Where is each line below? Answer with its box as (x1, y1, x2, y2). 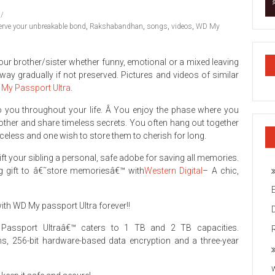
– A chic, (203, 166, 239, 176)
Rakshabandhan (90, 22, 143, 31)
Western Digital (144, 166, 203, 176)
